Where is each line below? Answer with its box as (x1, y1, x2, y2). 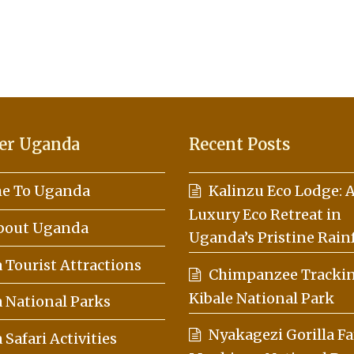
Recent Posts (189, 134, 290, 154)
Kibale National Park (189, 288, 334, 307)
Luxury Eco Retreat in (189, 205, 341, 224)
